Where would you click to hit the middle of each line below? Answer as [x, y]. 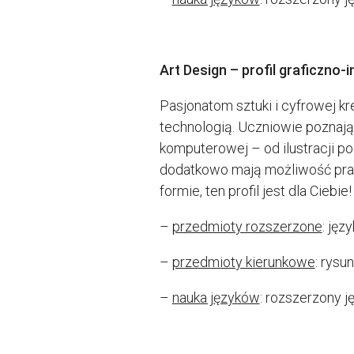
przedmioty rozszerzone [247, 226]
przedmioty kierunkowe [243, 262]
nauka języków [216, 297]
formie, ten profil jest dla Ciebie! [255, 190]
